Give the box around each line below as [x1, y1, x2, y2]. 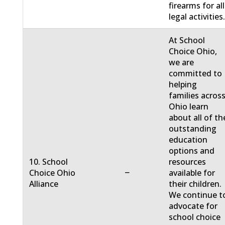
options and [169, 145, 215, 157]
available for [169, 167, 215, 179]
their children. [169, 178, 222, 190]
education [169, 134, 208, 146]
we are [169, 57, 194, 68]
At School [169, 35, 205, 46]
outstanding [169, 123, 217, 135]
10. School [29, 156, 68, 168]
